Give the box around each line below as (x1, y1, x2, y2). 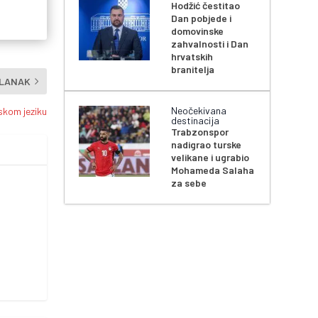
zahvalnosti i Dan (171, 38, 249, 50)
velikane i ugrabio (171, 151, 250, 164)
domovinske (171, 25, 224, 38)
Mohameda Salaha (171, 164, 255, 177)
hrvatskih (171, 50, 214, 63)
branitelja (171, 63, 215, 76)
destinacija (171, 114, 220, 127)
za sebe (171, 177, 207, 190)
